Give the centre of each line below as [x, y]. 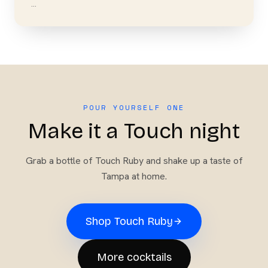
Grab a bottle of [60, 161]
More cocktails [134, 257]
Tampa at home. [134, 176]
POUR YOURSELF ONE [134, 107]
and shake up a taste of [193, 161]
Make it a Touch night [134, 131]
